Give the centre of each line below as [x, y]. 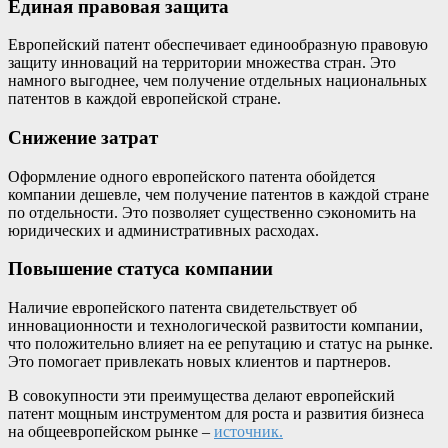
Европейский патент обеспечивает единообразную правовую [218, 45]
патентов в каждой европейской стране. [144, 99]
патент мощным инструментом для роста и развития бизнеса [216, 414]
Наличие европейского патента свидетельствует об [182, 308]
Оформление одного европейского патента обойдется [191, 176]
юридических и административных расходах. [163, 230]
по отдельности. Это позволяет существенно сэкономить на [212, 212]
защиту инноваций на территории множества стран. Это [202, 63]
